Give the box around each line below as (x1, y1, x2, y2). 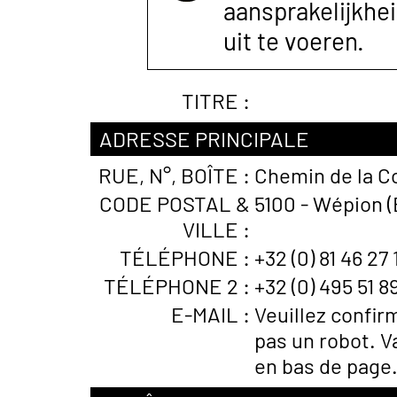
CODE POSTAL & (99, 191, 250, 216)
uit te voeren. (223, 26, 364, 56)
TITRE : (182, 88, 250, 113)
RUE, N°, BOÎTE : (98, 162, 250, 188)
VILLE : (183, 216, 250, 242)
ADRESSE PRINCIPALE (99, 126, 309, 152)
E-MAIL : (171, 301, 250, 327)
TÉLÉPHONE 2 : (104, 273, 250, 299)
